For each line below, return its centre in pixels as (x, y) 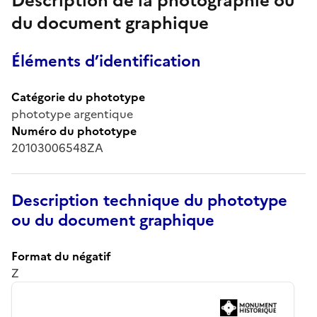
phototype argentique (72, 114)
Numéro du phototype (74, 131)
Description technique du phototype (149, 200)
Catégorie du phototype (78, 97)
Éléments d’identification (106, 61)
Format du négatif (61, 256)
